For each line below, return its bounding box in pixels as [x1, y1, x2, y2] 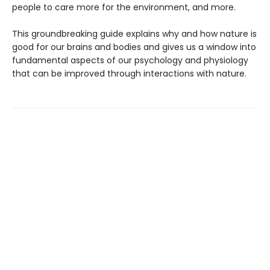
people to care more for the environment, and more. [12, 1, 236, 14]
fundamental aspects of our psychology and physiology [12, 54, 248, 67]
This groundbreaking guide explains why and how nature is [12, 28, 257, 40]
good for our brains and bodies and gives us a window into [12, 41, 256, 54]
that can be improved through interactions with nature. [12, 67, 246, 80]
